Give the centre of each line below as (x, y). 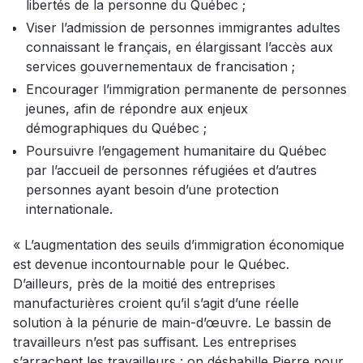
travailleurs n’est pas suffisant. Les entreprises (155, 342)
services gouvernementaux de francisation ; (160, 67)
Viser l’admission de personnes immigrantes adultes (183, 28)
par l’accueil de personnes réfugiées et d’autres (171, 171)
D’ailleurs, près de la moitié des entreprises (144, 284)
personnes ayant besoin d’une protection (152, 190)
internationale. (69, 209)
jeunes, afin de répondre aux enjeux (137, 109)
